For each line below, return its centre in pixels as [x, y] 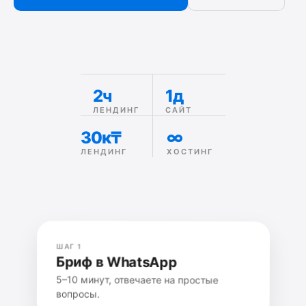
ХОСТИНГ [190, 152]
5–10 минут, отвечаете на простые [137, 277]
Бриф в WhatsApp [116, 259]
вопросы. [76, 291]
